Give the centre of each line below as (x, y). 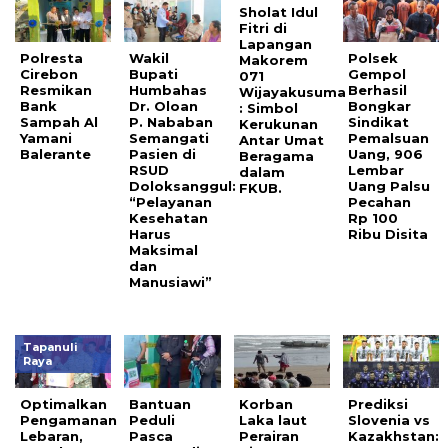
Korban (265, 404)
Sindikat (379, 122)
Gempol (377, 74)
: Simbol (268, 108)
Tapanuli (50, 347)
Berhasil (378, 90)
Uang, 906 (386, 154)
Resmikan (56, 90)
